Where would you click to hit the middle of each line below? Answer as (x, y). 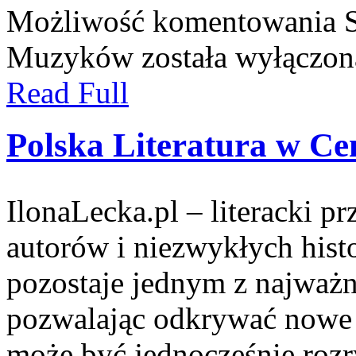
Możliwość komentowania (175, 21)
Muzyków (70, 56)
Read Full (68, 92)
